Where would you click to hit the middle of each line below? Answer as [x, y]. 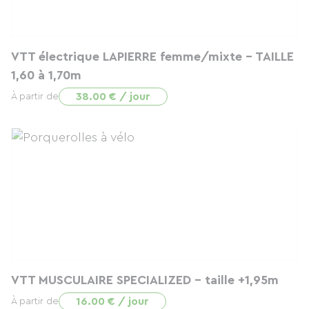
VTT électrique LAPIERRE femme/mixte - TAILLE [152, 57]
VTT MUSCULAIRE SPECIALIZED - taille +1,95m [145, 280]
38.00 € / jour [113, 97]
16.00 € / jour [112, 301]
